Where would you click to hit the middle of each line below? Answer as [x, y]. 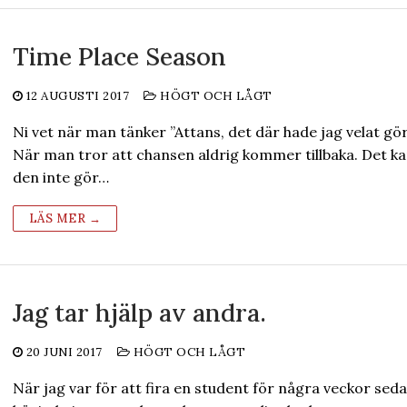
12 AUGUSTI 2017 [78, 96]
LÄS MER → [65, 218]
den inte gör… [60, 177]
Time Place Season [119, 56]
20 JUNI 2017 [64, 352]
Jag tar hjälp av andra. [142, 313]
